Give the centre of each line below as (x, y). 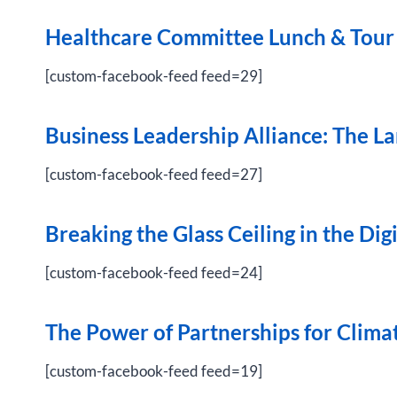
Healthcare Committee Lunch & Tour (220, 37)
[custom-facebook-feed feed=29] (154, 76)
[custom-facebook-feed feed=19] (154, 371)
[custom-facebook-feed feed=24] (154, 272)
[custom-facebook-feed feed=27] (154, 174)
